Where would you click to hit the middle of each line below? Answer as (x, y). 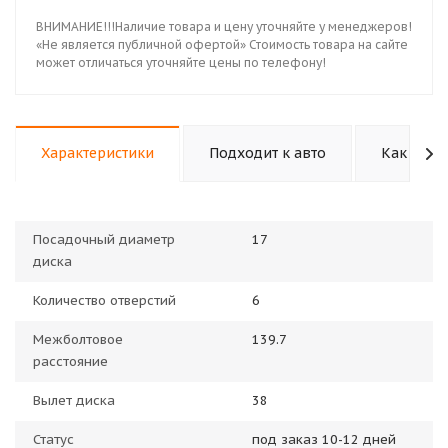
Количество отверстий (104, 300)
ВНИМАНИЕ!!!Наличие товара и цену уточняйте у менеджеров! (224, 26)
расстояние (70, 361)
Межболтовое (78, 339)
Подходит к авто (267, 153)
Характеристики (97, 153)
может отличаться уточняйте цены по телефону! (181, 62)
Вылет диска (74, 400)
